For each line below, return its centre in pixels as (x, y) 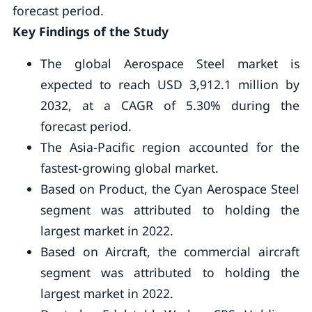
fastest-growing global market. (129, 168)
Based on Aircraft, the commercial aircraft (170, 251)
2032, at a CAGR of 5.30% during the (170, 105)
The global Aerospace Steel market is (170, 63)
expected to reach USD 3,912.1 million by (170, 84)
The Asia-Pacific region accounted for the (170, 147)
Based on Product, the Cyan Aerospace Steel (170, 189)
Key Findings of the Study (90, 31)
